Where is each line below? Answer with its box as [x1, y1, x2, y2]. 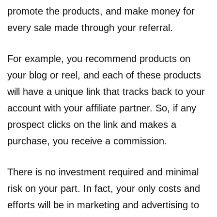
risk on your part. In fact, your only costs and [7, 183, 200, 194]
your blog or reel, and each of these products [7, 69, 201, 80]
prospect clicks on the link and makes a [7, 119, 176, 130]
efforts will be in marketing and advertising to [7, 199, 199, 210]
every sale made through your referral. [7, 22, 173, 33]
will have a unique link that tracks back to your [7, 86, 205, 97]
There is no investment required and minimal [7, 166, 199, 177]
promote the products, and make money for [7, 5, 195, 16]
